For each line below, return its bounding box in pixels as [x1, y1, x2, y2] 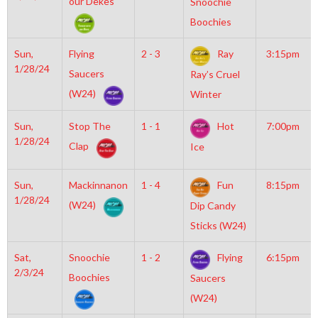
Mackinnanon [68, 179, 128, 191]
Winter [190, 88, 221, 101]
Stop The [68, 120, 111, 132]
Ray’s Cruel [190, 68, 240, 81]
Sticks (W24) [190, 219, 246, 232]
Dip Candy [190, 199, 236, 212]
